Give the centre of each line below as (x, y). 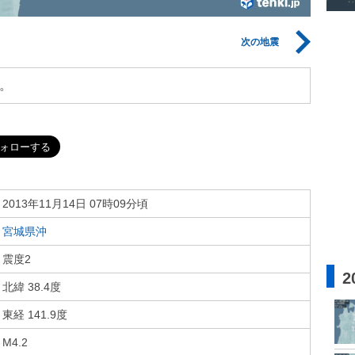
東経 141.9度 (35, 315)
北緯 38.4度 (32, 287)
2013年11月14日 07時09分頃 (75, 204)
